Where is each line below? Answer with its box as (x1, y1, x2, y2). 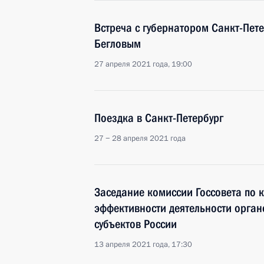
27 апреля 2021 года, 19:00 (94, 59, 192, 70)
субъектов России (94, 217, 177, 231)
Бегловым (94, 37, 141, 51)
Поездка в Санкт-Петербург (94, 111, 223, 125)
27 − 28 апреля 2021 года (94, 133, 186, 144)
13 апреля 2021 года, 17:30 (94, 239, 192, 250)
